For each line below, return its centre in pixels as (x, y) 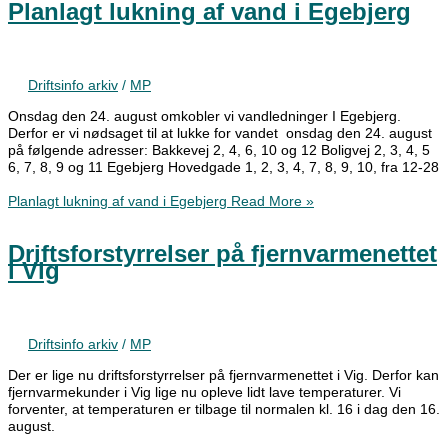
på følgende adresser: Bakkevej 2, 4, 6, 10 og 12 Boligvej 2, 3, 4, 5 (219, 151)
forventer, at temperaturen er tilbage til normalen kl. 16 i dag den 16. (224, 410)
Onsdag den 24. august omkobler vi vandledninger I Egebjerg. (204, 117)
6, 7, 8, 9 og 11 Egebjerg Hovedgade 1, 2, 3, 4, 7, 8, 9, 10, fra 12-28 (223, 168)
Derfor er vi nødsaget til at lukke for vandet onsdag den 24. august (220, 134)
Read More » (270, 201)
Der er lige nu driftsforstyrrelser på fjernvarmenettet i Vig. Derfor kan (223, 376)
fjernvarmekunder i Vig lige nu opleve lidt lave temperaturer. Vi (204, 393)
